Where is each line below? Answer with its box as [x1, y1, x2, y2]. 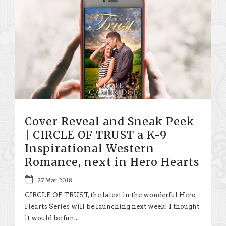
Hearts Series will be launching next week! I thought [25, 202, 199, 210]
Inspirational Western [25, 141, 154, 155]
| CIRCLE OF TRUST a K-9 [25, 128, 167, 142]
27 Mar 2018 [37, 176, 72, 184]
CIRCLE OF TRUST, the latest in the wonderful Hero [25, 191, 196, 199]
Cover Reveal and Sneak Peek [25, 114, 194, 128]
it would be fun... [25, 214, 79, 222]
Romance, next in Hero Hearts [25, 155, 199, 169]
